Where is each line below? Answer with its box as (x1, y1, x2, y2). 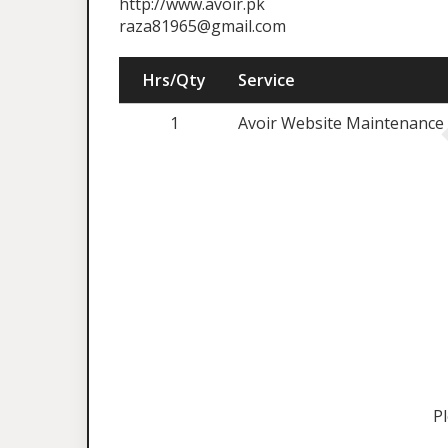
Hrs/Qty (143, 69, 206, 92)
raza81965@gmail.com (119, 15, 286, 38)
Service (238, 69, 295, 92)
